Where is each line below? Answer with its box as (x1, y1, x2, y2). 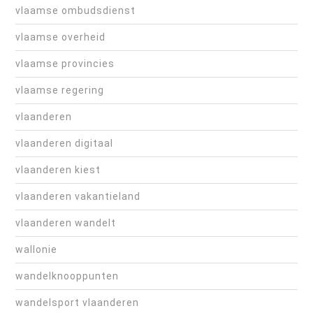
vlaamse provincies (15, 58, 115, 70)
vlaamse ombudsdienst (15, 5, 136, 17)
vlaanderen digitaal (15, 138, 113, 150)
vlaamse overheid (15, 31, 105, 43)
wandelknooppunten (15, 270, 119, 282)
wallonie (15, 244, 57, 256)
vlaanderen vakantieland (15, 191, 140, 203)
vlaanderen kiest (15, 164, 101, 176)
